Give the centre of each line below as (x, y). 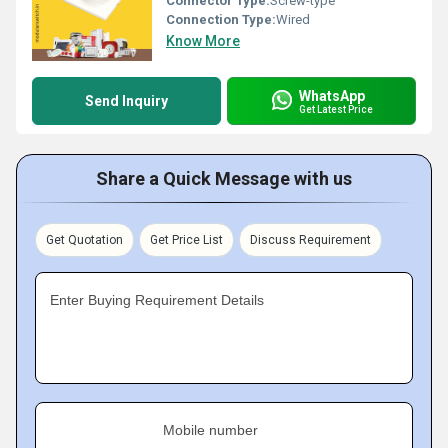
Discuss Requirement (310, 240)
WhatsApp (332, 95)
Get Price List (186, 240)
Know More (203, 41)
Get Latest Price (336, 109)
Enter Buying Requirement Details (157, 300)
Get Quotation (84, 240)
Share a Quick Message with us (224, 178)
